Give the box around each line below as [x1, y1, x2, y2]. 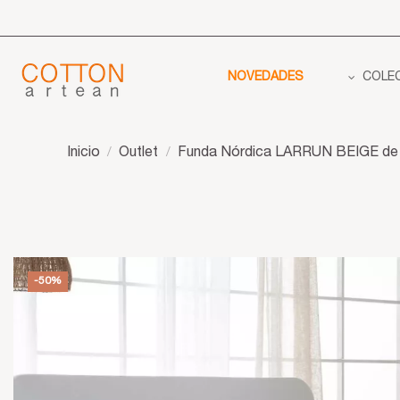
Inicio [67, 146, 100, 161]
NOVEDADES [228, 71, 304, 85]
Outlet [119, 146, 159, 161]
